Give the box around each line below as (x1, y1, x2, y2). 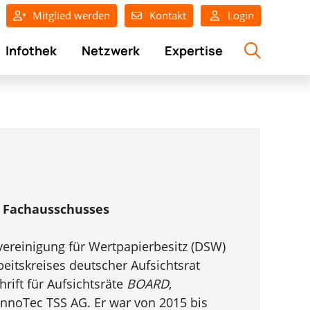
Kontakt (149, 8, 187, 22)
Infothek (6, 42, 57, 59)
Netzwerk (82, 42, 140, 59)
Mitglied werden (33, 8, 111, 22)
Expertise (165, 42, 223, 59)
